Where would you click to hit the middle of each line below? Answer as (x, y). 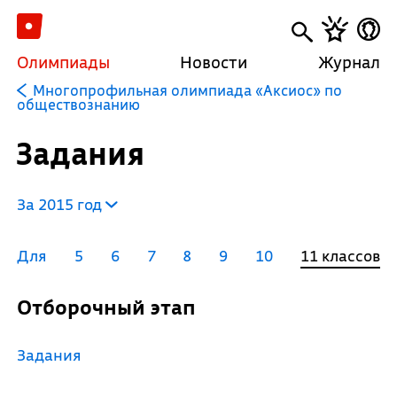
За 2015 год (61, 204)
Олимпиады (63, 62)
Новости (214, 62)
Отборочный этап (113, 307)
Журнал (350, 62)
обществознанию (78, 104)
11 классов (340, 256)
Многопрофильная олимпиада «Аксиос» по (187, 90)
